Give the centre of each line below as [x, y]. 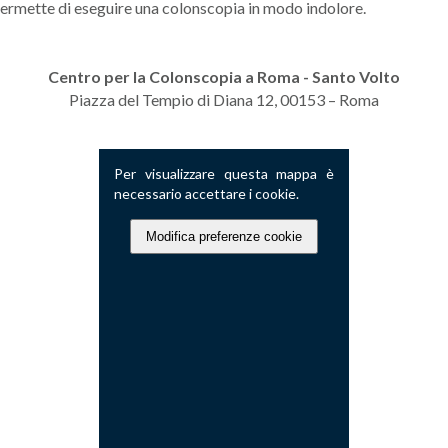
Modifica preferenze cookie [224, 236]
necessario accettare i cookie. [206, 193]
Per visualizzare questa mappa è [224, 173]
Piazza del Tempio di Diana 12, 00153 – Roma [224, 99]
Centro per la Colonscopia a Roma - [180, 76]
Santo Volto [356, 76]
